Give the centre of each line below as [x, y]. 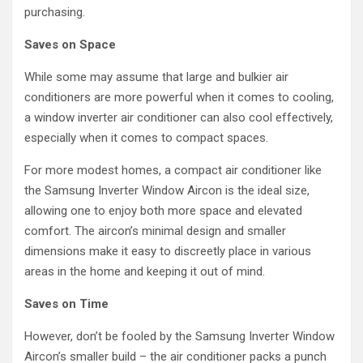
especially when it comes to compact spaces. [146, 138]
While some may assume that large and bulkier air [156, 77]
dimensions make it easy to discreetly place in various [168, 252]
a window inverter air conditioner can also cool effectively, [179, 118]
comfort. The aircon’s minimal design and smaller [155, 231]
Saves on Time [66, 304]
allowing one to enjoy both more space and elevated [163, 211]
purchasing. [55, 13]
